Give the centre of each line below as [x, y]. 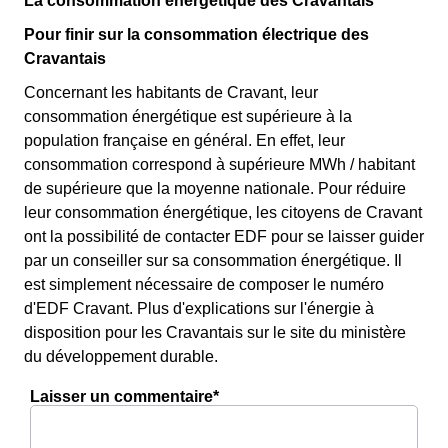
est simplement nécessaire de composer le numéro [204, 284]
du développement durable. [121, 356]
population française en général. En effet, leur [184, 140]
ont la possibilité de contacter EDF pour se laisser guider [224, 236]
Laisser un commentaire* [124, 396]
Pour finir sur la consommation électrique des [196, 34]
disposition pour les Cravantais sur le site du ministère [215, 332]
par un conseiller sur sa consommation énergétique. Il [213, 260]
